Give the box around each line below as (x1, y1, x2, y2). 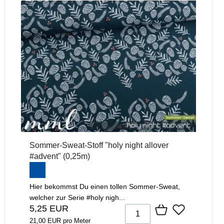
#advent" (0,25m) (29, 151, 90, 160)
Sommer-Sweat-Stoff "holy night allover (29, 140, 168, 149)
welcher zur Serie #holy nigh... (29, 193, 125, 201)
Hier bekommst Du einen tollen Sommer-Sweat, (29, 182, 180, 190)
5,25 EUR (29, 203, 68, 213)
